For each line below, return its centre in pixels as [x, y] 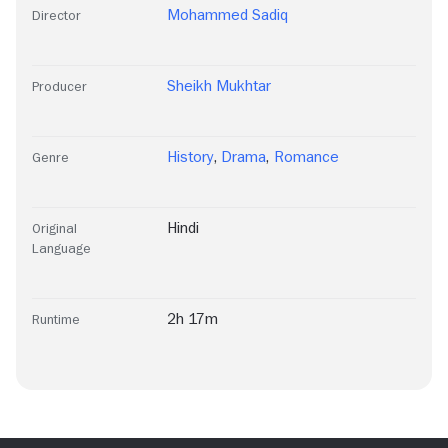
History [190, 157]
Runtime [56, 319]
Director [56, 15]
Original [54, 228]
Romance [306, 157]
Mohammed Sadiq [227, 15]
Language [61, 248]
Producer [59, 86]
